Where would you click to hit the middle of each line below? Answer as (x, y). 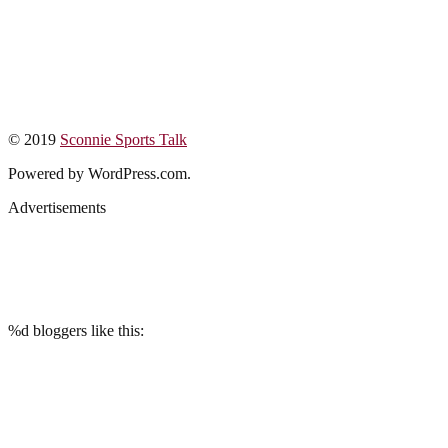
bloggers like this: (86, 330)
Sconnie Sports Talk (123, 139)
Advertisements (57, 207)
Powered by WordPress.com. (99, 173)
